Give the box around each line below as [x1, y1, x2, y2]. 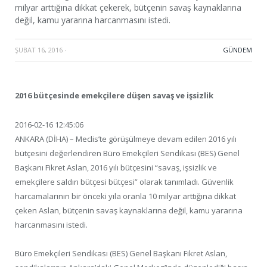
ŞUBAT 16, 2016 [15, 45, 63, 55]
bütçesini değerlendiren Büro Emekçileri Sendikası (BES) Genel [15, 147, 240, 159]
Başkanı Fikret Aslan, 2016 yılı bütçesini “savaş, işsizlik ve [15, 162, 217, 173]
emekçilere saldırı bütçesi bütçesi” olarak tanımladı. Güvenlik [15, 176, 234, 187]
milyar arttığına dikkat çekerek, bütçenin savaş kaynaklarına [15, 2, 241, 14]
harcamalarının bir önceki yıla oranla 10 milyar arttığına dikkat [15, 190, 236, 201]
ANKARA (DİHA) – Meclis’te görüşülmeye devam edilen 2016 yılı [15, 133, 237, 144]
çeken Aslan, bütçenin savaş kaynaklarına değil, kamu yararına [15, 204, 243, 216]
